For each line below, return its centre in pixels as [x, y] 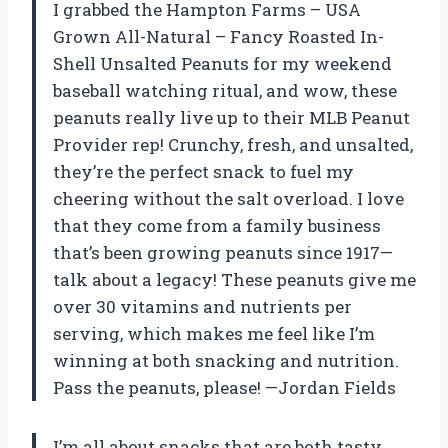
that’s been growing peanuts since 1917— [223, 252]
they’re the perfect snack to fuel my [203, 171]
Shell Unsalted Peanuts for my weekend [222, 63]
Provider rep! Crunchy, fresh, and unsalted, [233, 144]
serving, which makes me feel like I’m [214, 333]
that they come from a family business [217, 225]
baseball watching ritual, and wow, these [225, 90]
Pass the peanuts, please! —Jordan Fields [224, 387]
